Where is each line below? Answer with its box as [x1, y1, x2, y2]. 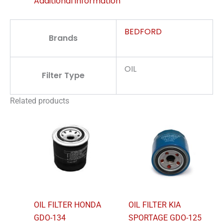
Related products [10, 96, 69, 106]
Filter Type [42, 70, 85, 81]
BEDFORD [124, 26, 162, 37]
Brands [49, 32, 78, 44]
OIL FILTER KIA [128, 200, 181, 210]
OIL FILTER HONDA [34, 200, 101, 210]
